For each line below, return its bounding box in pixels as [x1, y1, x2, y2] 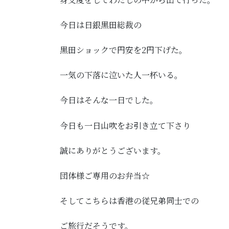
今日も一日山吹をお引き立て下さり [60, 119, 191, 131]
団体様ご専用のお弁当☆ [60, 170, 150, 182]
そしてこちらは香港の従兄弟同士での [60, 195, 199, 207]
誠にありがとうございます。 [60, 144, 166, 156]
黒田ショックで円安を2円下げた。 [60, 44, 187, 56]
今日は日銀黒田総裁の [60, 18, 142, 31]
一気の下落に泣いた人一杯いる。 [60, 69, 182, 81]
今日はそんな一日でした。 [60, 94, 158, 106]
